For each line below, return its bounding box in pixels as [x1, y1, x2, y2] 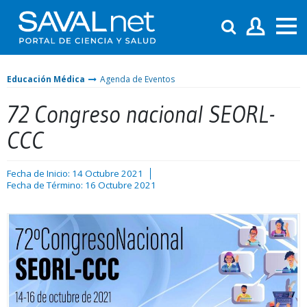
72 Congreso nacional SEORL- [7, 99, 275, 129]
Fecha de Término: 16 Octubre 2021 [7, 178, 156, 191]
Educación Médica [7, 73, 85, 85]
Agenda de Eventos [100, 73, 175, 85]
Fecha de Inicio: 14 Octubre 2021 [7, 167, 143, 180]
